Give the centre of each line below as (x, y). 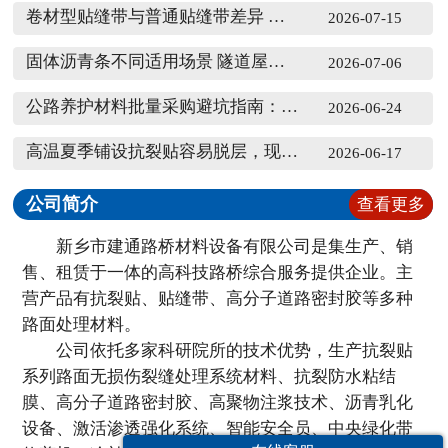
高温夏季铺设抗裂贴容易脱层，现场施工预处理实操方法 (290, 151)
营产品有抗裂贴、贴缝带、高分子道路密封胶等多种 (218, 298)
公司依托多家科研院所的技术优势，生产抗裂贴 (218, 350)
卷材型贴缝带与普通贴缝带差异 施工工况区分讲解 (277, 16)
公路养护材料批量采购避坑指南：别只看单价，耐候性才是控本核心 (290, 106)
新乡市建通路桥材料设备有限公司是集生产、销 (218, 246)
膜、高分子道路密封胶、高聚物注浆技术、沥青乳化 (218, 402)
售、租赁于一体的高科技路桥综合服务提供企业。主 (218, 272)
